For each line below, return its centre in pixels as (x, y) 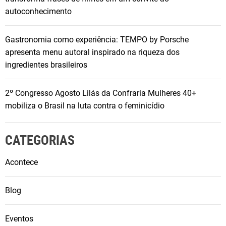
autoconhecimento (38, 12)
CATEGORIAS (40, 140)
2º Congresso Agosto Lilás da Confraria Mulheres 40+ (101, 93)
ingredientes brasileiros (46, 65)
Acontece (21, 162)
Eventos (19, 219)
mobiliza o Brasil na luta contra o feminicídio (85, 106)
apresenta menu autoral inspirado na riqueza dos (92, 52)
